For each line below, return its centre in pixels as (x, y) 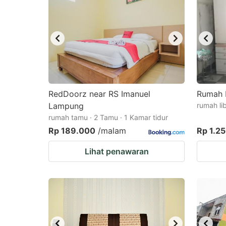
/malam (112, 131)
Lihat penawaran (117, 151)
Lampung (66, 106)
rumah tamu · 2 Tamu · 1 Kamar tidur (108, 117)
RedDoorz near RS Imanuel (99, 94)
